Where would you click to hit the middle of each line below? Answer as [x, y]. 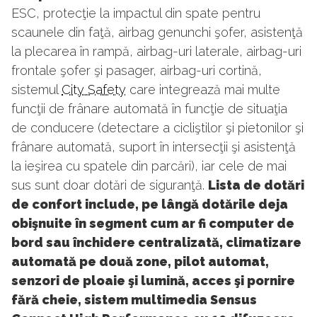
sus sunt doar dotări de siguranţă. [110, 185]
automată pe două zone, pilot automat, [140, 262]
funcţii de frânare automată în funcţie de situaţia [149, 109]
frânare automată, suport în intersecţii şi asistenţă [154, 147]
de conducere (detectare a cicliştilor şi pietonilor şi [157, 128]
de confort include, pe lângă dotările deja [150, 204]
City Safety [94, 90]
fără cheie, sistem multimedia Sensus [134, 300]
